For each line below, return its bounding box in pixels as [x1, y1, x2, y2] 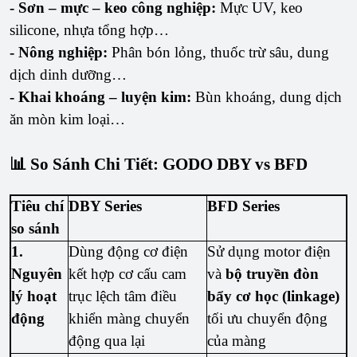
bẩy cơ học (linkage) [207, 288, 340, 305]
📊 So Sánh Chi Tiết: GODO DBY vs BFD [10, 155, 308, 175]
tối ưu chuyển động [207, 310, 328, 328]
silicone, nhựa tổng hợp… [10, 22, 169, 39]
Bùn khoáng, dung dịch [191, 88, 342, 106]
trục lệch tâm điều [69, 288, 178, 305]
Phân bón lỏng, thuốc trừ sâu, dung [108, 44, 329, 61]
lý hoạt [11, 288, 57, 305]
